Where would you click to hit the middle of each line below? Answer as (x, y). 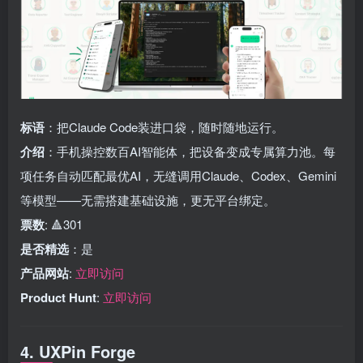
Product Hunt (58, 297)
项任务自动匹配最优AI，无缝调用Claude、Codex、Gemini (178, 175)
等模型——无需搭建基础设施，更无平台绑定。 (148, 200)
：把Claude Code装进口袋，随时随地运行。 (164, 127)
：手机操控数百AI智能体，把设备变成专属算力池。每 (190, 151)
